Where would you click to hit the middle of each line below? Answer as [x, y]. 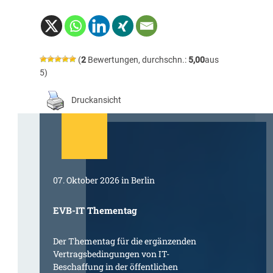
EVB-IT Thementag [95, 211]
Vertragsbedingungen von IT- [112, 254]
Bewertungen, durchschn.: [137, 59]
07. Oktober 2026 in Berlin [104, 180]
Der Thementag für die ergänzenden [125, 241]
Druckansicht [96, 100]
